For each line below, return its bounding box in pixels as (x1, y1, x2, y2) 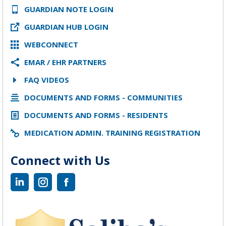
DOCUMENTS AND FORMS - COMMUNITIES (24, 92, 183, 102)
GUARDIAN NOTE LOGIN (24, 4, 114, 14)
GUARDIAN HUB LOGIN (24, 21, 108, 32)
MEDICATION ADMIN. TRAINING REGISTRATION (24, 127, 200, 138)
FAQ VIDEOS (24, 74, 69, 85)
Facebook (65, 181, 109, 193)
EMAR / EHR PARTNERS (24, 56, 106, 67)
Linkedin (19, 181, 59, 193)
